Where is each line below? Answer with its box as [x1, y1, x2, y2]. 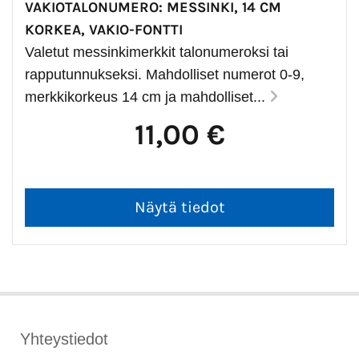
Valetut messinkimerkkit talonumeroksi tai [25, 44, 288, 61]
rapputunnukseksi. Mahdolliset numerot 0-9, [25, 67, 305, 83]
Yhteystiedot [20, 330, 108, 349]
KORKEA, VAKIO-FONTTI [25, 21, 183, 39]
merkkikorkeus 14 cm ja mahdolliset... [25, 89, 269, 106]
